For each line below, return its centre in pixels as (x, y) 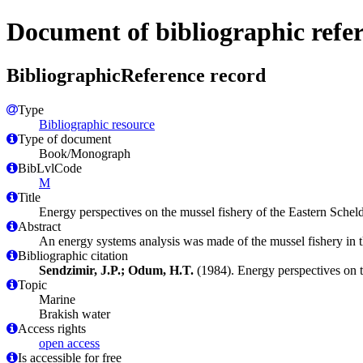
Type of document (64, 139)
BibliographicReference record (136, 75)
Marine (57, 299)
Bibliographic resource (97, 124)
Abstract (39, 226)
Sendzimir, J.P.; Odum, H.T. (116, 270)
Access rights (52, 328)
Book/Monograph (85, 153)
